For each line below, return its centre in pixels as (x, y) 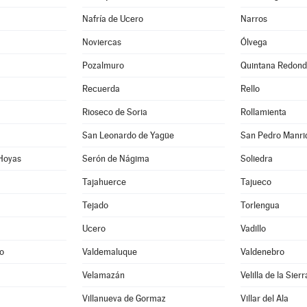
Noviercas (102, 42)
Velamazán (104, 275)
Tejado (96, 205)
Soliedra (257, 159)
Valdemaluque (110, 252)
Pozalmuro (103, 65)
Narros (254, 19)
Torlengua (260, 205)
